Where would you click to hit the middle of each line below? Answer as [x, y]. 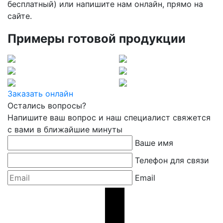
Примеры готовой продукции [97, 39]
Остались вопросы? [47, 106]
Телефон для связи [172, 160]
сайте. [20, 16]
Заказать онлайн [40, 94]
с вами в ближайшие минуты [65, 129]
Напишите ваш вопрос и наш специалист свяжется [109, 117]
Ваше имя [154, 143]
